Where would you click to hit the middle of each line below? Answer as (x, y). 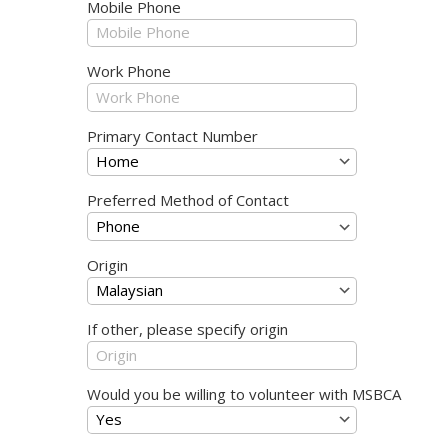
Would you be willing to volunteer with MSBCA (244, 393)
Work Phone (129, 71)
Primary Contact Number (172, 135)
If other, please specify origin (187, 329)
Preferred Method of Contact (188, 200)
